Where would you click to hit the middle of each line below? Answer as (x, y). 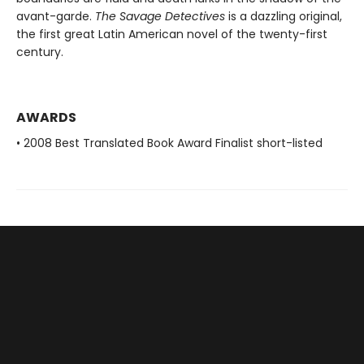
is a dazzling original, (285, 16)
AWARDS (46, 117)
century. (40, 52)
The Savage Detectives (162, 16)
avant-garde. (56, 16)
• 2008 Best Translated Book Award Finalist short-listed (169, 143)
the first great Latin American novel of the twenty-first (172, 34)
